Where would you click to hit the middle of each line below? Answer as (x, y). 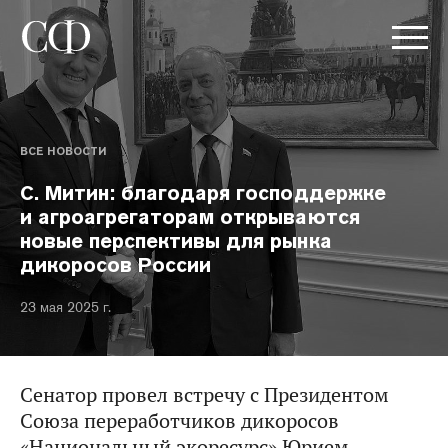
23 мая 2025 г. (65, 307)
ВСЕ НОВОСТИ (63, 151)
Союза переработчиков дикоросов (179, 421)
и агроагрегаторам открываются (190, 217)
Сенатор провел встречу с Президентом (204, 395)
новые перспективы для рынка (176, 241)
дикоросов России (116, 265)
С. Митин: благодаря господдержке (203, 193)
